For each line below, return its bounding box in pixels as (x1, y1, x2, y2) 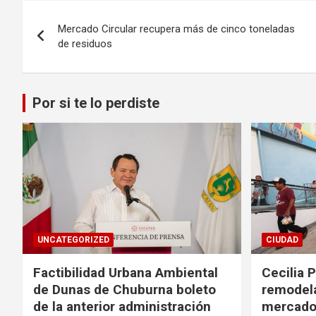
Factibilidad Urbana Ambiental (33, 264, 218, 281)
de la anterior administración (33, 298, 211, 315)
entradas (22, 58, 110, 85)
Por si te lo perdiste (32, 94, 159, 111)
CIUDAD (265, 234, 298, 245)
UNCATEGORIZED (37, 234, 109, 245)
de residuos (58, 37, 112, 50)
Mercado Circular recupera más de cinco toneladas (58, 22, 295, 35)
